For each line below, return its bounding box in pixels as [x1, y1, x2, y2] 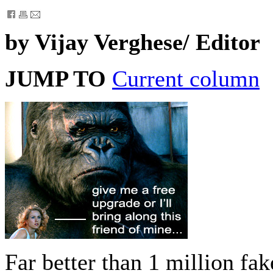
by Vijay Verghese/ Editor [5, 29, 260, 55]
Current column [112, 65, 260, 91]
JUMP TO [5, 65, 106, 91]
